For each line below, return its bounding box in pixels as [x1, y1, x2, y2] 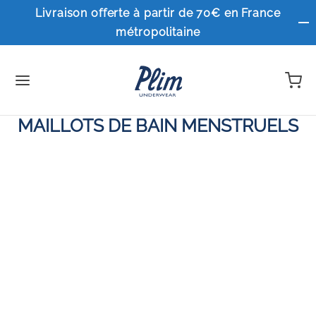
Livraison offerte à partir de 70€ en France [35, 6, 281, 20]
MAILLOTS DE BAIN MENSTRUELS [18, 115, 298, 136]
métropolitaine [116, 25, 200, 39]
